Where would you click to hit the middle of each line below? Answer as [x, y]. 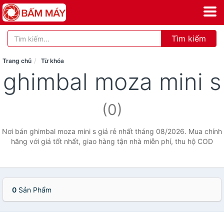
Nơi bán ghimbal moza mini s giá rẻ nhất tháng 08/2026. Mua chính [112, 131]
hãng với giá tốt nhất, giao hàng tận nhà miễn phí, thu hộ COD [112, 141]
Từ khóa [52, 61]
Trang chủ [17, 61]
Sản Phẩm [34, 190]
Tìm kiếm [189, 38]
